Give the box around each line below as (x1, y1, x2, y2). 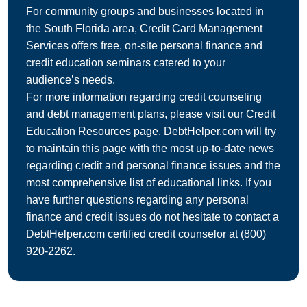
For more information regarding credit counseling (26, 91, 262, 103)
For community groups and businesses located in (26, 5, 264, 18)
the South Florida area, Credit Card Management (26, 23, 262, 35)
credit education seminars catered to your (26, 57, 225, 69)
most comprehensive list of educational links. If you (26, 177, 271, 189)
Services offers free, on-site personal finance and (26, 40, 262, 52)
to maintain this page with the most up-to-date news (26, 143, 274, 155)
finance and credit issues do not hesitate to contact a (26, 211, 279, 223)
